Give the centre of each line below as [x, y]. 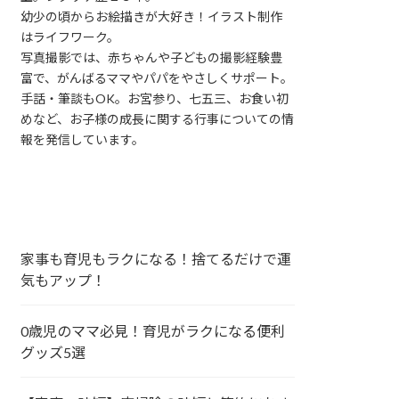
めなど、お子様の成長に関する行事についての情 [158, 118]
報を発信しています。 [83, 139]
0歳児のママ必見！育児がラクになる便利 [153, 330]
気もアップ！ [64, 280]
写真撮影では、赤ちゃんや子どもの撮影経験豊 [152, 57]
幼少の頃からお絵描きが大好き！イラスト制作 [152, 16]
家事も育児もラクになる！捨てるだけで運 [156, 258]
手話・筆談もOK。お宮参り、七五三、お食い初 [155, 98]
